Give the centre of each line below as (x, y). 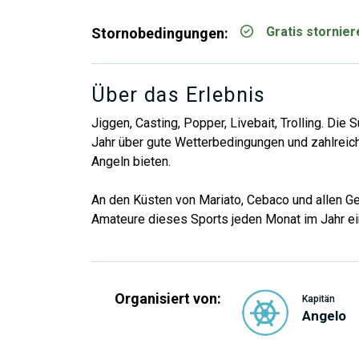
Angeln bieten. (131, 161)
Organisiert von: (168, 298)
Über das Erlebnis (179, 95)
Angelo (324, 316)
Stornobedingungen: (160, 33)
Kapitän (319, 299)
